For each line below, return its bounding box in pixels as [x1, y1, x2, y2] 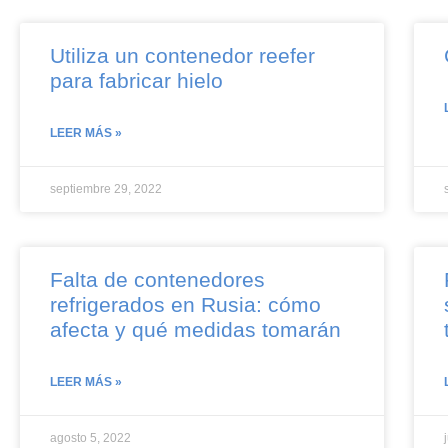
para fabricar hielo [50, 68, 223, 92]
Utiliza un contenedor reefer [50, 43, 315, 67]
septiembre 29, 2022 [50, 181, 162, 196]
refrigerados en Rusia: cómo [50, 292, 321, 316]
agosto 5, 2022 [50, 430, 131, 445]
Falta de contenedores [50, 267, 265, 291]
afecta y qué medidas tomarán [50, 317, 341, 341]
